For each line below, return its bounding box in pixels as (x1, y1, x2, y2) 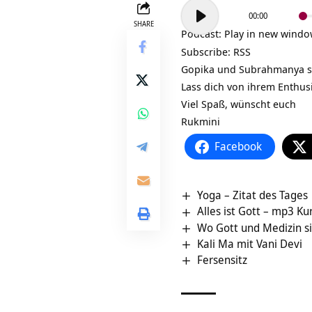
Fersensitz (197, 252, 248, 268)
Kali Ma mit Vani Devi (197, 235, 303, 251)
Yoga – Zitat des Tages (197, 187, 309, 203)
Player (180, 15, 210, 30)
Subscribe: (181, 45, 233, 59)
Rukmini (181, 114, 220, 129)
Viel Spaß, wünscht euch (181, 97, 296, 111)
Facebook (214, 139, 262, 155)
